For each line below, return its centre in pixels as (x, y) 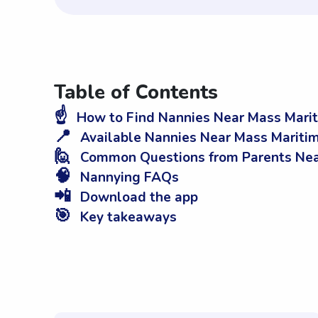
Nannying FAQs (128, 178)
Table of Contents (136, 93)
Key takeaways (127, 218)
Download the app (137, 198)
